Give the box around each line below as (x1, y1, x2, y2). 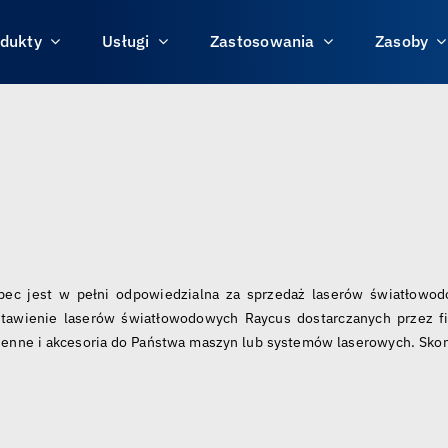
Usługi (102, 30, 150, 51)
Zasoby (374, 30, 429, 51)
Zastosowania (209, 30, 315, 51)
